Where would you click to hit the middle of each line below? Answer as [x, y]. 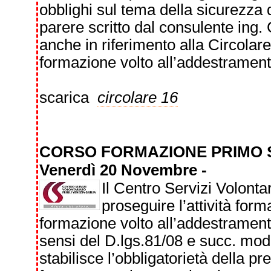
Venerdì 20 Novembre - [123, 170]
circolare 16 [137, 97]
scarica [68, 97]
